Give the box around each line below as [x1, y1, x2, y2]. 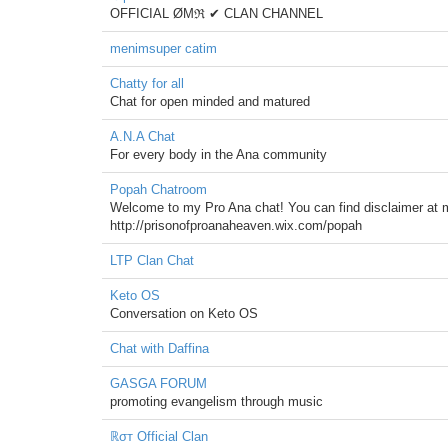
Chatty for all [110, 76, 184, 91]
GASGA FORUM [110, 376, 207, 391]
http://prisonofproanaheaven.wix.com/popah [110, 218, 362, 233]
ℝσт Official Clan [110, 429, 208, 444]
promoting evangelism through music [110, 394, 323, 409]
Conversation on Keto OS [110, 306, 258, 321]
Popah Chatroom [110, 182, 207, 197]
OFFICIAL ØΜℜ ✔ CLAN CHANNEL [110, 6, 323, 21]
